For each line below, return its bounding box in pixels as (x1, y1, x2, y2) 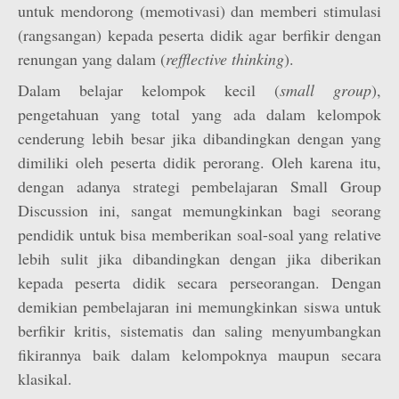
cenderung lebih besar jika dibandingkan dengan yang (18, 127, 381, 149)
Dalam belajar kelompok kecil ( (18, 79, 280, 101)
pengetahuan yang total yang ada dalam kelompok (18, 103, 381, 125)
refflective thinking (166, 48, 284, 69)
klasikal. (18, 368, 72, 389)
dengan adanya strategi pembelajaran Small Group (18, 175, 381, 197)
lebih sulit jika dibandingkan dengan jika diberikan (18, 248, 381, 269)
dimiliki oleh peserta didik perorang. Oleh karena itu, (18, 151, 381, 173)
